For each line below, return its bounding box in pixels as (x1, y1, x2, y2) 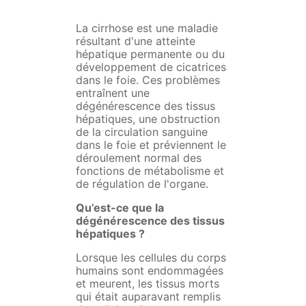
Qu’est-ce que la (75, 201, 164, 215)
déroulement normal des (75, 151, 201, 165)
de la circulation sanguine (75, 125, 208, 139)
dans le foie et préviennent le (75, 138, 226, 152)
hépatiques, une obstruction (75, 112, 220, 126)
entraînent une (75, 86, 150, 100)
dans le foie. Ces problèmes (75, 73, 220, 87)
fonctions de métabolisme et (75, 164, 224, 178)
